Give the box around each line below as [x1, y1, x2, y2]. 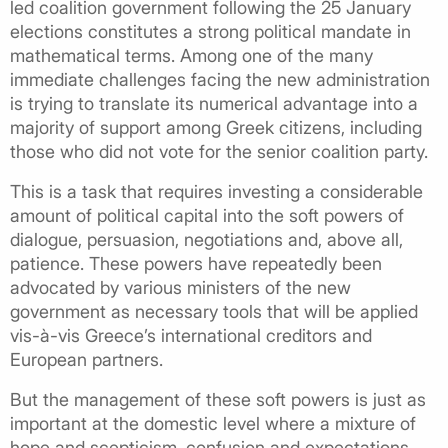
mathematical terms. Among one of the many [10, 44, 373, 66]
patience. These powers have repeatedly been [10, 252, 382, 274]
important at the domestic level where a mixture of [10, 412, 416, 434]
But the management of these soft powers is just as [10, 388, 426, 410]
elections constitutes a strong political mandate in [10, 20, 411, 42]
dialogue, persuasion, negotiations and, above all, [10, 228, 403, 250]
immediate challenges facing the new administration [10, 68, 430, 90]
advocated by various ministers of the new [10, 276, 351, 298]
